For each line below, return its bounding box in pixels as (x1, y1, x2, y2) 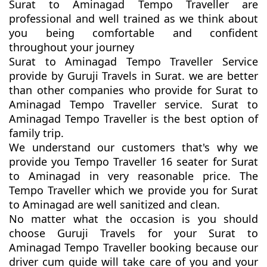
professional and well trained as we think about (9, 11, 258, 26)
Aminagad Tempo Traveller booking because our (9, 240, 258, 255)
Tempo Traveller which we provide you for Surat (9, 183, 258, 198)
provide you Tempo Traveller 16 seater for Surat (9, 154, 258, 169)
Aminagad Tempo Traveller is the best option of (9, 111, 258, 126)
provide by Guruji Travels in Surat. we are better (9, 69, 258, 83)
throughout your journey (9, 40, 134, 55)
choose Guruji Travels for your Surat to (9, 226, 258, 241)
